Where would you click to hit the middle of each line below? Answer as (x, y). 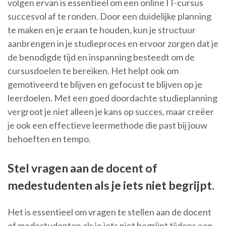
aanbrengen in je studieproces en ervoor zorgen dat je (113, 44)
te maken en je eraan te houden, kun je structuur (102, 30)
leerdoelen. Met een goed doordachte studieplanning (112, 98)
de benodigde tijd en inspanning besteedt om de (101, 57)
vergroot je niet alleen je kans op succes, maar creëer (111, 112)
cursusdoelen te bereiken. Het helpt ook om (93, 71)
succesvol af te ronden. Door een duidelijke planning (109, 16)
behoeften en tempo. (49, 139)
